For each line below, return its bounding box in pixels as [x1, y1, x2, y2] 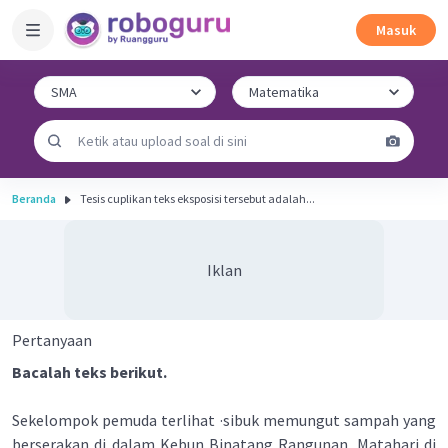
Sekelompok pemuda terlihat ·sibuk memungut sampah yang [12, 410, 436, 430]
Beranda [12, 191, 56, 206]
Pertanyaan [12, 330, 92, 350]
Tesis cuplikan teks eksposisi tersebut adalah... [80, 191, 315, 206]
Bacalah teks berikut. [12, 362, 167, 382]
